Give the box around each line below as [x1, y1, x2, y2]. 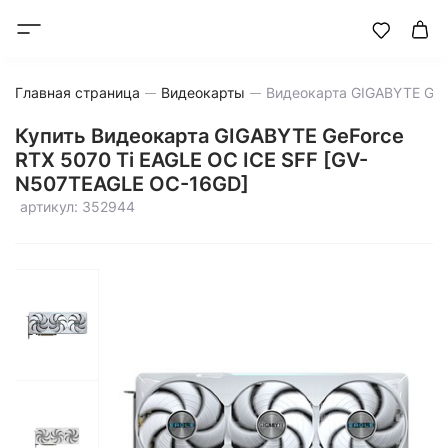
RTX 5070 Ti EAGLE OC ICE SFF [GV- [15, 148, 368, 172]
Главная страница [15, 84, 140, 101]
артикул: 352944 [20, 198, 135, 215]
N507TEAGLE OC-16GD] [15, 172, 249, 196]
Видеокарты [161, 84, 245, 101]
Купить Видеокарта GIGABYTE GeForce [15, 124, 404, 148]
